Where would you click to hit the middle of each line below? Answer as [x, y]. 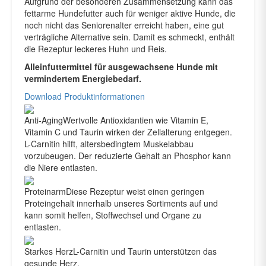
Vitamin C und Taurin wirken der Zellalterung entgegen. [128, 132]
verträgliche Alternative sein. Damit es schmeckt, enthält [129, 37]
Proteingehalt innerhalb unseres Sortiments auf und [121, 203]
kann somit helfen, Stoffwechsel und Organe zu [113, 215]
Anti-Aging [44, 120]
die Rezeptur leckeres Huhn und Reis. [96, 48]
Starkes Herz [49, 251]
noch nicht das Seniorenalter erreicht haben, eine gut [124, 25]
